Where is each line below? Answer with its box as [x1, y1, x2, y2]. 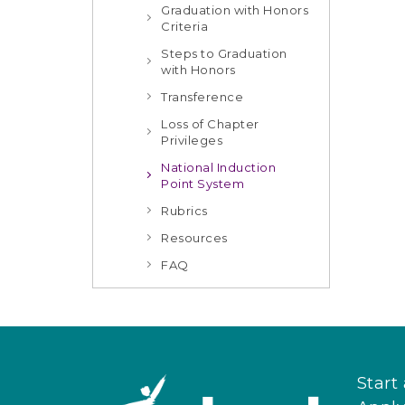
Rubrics [161, 203, 208, 218]
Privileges [161, 133, 222, 147]
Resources [161, 231, 228, 245]
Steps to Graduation [161, 46, 287, 61]
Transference [161, 89, 243, 104]
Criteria [161, 19, 208, 33]
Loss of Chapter [161, 117, 259, 131]
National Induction [161, 160, 276, 174]
